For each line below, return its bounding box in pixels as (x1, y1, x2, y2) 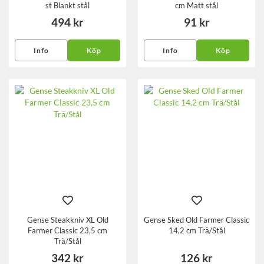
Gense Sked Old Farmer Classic (144, 215, 249, 225)
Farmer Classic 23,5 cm (28, 226, 107, 236)
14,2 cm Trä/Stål (168, 226, 225, 236)
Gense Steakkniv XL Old (27, 215, 108, 225)
